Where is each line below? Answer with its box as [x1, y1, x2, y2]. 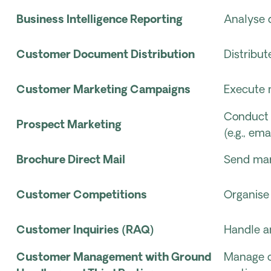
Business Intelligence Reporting [16, 15, 183, 26]
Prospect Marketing [16, 120, 122, 131]
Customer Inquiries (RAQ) [16, 225, 154, 237]
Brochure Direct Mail [16, 155, 125, 166]
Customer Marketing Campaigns [16, 85, 191, 96]
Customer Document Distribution [16, 50, 195, 61]
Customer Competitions [16, 190, 147, 201]
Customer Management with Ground [16, 252, 211, 264]
